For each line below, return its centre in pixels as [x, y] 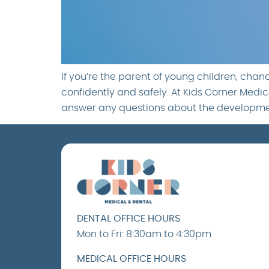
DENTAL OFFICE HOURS [128, 219]
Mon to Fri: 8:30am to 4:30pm [144, 234]
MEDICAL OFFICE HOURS [131, 258]
